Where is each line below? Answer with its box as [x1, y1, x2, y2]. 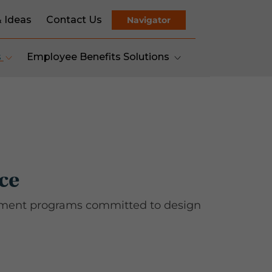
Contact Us [46, 14, 102, 25]
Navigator [127, 15, 171, 25]
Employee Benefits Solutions [26, 51, 172, 63]
